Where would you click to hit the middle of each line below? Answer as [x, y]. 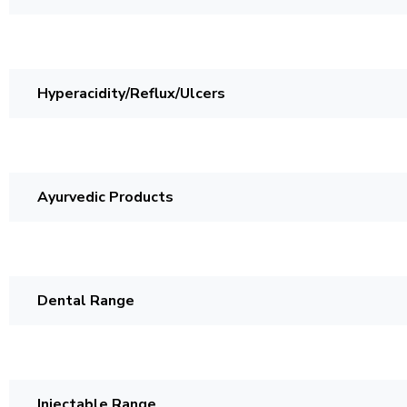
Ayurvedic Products [105, 197]
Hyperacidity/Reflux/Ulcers [131, 93]
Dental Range [86, 300]
